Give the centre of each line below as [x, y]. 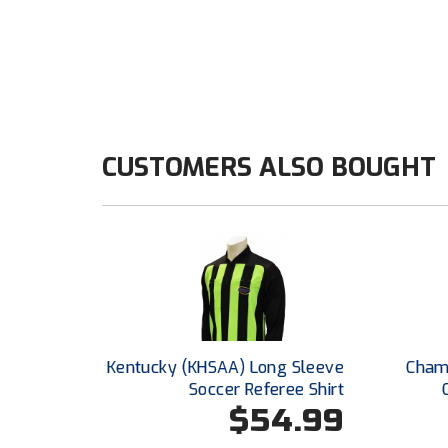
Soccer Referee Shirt [266, 389]
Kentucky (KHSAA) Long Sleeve [225, 367]
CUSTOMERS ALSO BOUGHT [269, 168]
